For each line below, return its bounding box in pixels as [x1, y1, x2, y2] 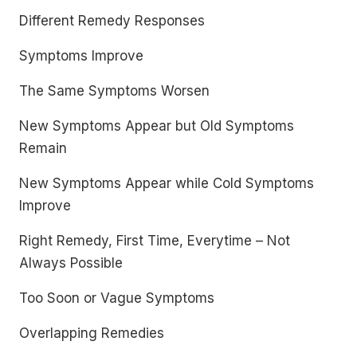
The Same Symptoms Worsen [19, 83, 210, 99]
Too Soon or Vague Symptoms [19, 290, 214, 306]
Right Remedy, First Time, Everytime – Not [19, 233, 290, 249]
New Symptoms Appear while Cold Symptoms [19, 175, 314, 191]
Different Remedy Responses [19, 13, 205, 29]
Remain [19, 140, 67, 156]
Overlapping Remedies [19, 325, 164, 341]
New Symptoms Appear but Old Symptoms [19, 118, 294, 134]
